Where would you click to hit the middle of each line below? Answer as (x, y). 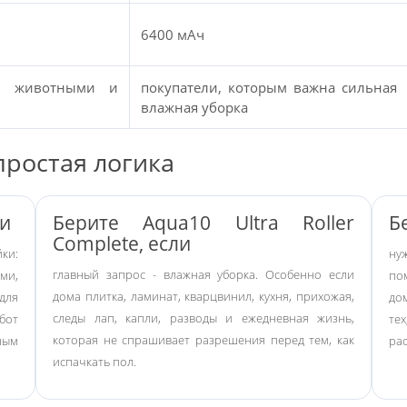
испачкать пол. (94, 362)
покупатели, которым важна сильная (269, 87)
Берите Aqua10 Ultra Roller (203, 223)
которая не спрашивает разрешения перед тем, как (203, 340)
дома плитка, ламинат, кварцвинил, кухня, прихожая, (203, 296)
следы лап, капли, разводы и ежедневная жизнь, (203, 318)
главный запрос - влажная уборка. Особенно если (203, 274)
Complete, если (122, 243)
